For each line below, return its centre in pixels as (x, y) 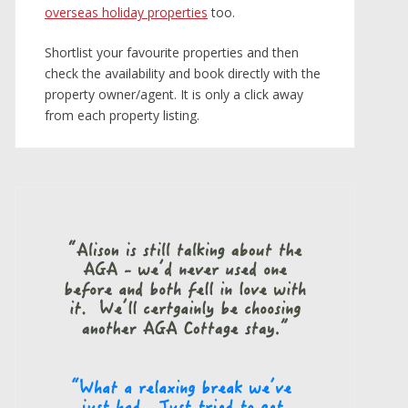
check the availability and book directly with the (183, 74)
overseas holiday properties (126, 13)
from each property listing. (122, 116)
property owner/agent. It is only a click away (174, 95)
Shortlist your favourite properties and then (172, 53)
